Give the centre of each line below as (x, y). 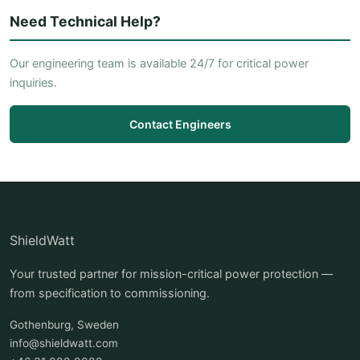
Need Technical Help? (85, 21)
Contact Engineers (180, 124)
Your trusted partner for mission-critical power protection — (171, 274)
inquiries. (33, 82)
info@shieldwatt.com (64, 343)
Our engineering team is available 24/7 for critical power (159, 63)
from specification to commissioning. (110, 293)
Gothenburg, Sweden (64, 325)
